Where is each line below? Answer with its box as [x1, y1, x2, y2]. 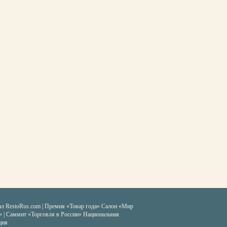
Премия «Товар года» [45, 203, 100, 210]
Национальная [83, 211, 119, 218]
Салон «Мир [100, 203, 133, 210]
